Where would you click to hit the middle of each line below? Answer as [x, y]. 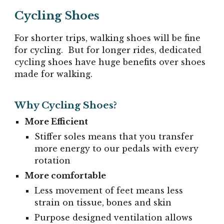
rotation [53, 160]
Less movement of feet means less [109, 190]
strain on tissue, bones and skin [104, 202]
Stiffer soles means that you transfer [114, 136]
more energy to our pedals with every [117, 148]
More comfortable [65, 175]
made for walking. [54, 74]
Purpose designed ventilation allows [114, 217]
